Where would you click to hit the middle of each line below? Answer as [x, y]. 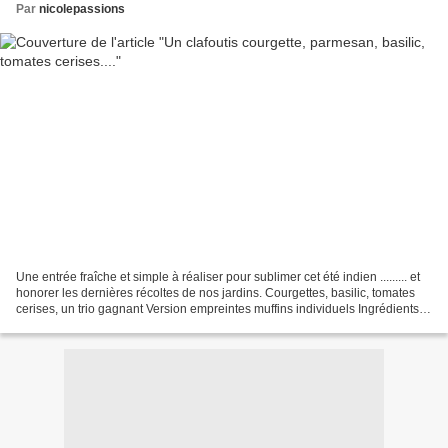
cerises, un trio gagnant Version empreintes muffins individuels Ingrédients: [219, 308]
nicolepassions [82, 9]
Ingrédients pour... [64, 324]
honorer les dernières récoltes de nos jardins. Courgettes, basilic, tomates [215, 292]
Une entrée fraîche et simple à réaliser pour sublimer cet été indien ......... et [218, 276]
